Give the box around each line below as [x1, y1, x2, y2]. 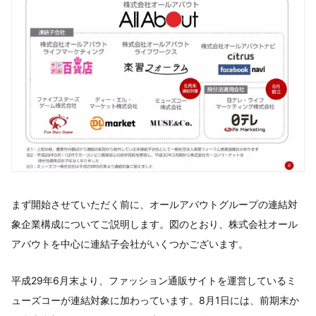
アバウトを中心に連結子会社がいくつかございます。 [11, 237, 248, 250]
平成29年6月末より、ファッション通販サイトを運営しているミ [11, 274, 296, 286]
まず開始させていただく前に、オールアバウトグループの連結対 [11, 197, 298, 210]
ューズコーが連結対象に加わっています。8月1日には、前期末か [11, 293, 299, 306]
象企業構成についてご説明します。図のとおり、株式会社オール [11, 217, 298, 230]
